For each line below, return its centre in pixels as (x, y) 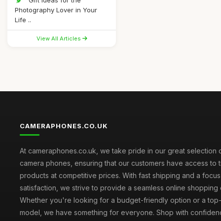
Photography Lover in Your (56, 10)
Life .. (23, 20)
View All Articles (59, 38)
